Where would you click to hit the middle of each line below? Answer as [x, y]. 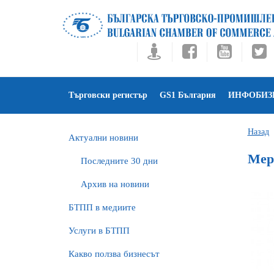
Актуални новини [103, 138]
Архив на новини [115, 184]
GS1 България [188, 95]
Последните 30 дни [119, 161]
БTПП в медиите [102, 207]
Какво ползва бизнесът [114, 254]
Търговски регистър [108, 95]
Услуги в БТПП [99, 231]
